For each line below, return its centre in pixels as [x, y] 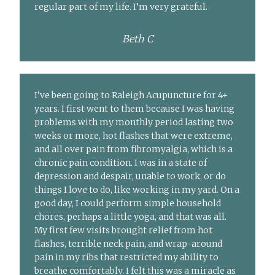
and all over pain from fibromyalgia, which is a [134, 149]
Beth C [137, 39]
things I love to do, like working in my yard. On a [137, 190]
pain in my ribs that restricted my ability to [127, 258]
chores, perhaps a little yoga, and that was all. [131, 217]
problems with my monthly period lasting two [134, 122]
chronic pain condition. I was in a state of [121, 163]
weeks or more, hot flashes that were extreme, [134, 136]
